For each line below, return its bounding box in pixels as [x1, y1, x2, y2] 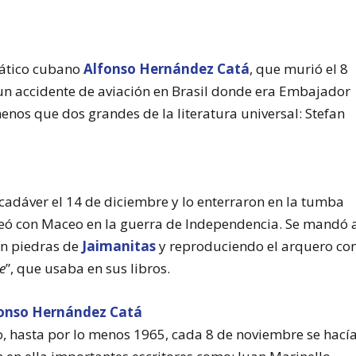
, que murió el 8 [250, 59, 349, 78]
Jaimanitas [82, 236, 157, 255]
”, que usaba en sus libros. [6, 258, 174, 277]
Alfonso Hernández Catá [83, 59, 250, 78]
